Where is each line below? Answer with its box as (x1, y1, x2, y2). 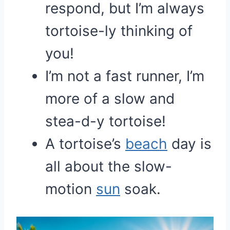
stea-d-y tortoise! (45, 112, 166, 130)
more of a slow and (45, 90, 175, 107)
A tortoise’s (45, 135, 125, 152)
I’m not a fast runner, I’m (45, 67, 204, 85)
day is (167, 135, 212, 152)
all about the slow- (45, 158, 172, 175)
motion (45, 180, 96, 198)
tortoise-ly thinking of (45, 22, 193, 40)
